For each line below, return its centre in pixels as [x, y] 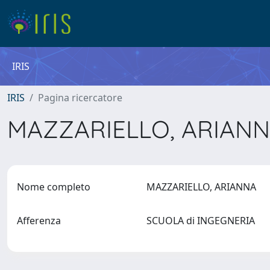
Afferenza [39, 221]
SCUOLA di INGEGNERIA [203, 221]
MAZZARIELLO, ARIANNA [203, 187]
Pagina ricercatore [80, 98]
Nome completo [54, 187]
